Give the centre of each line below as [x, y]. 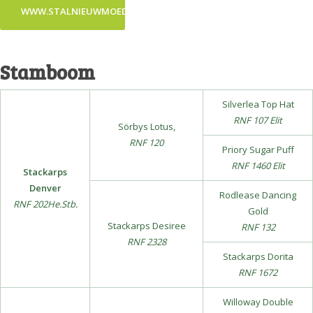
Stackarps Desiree [146, 226]
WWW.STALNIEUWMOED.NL [81, 11]
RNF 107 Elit [258, 120]
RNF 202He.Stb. [45, 204]
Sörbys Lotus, [146, 126]
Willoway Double [258, 302]
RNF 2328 [146, 242]
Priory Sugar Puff [258, 150]
